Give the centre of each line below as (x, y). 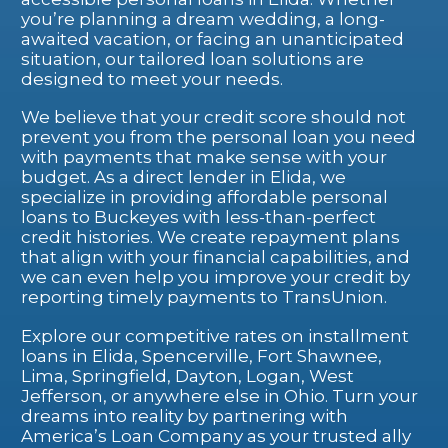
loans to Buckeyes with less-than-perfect (198, 217)
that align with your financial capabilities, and (215, 257)
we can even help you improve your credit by (215, 277)
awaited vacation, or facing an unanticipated (212, 38)
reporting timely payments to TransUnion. (204, 297)
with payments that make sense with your (204, 157)
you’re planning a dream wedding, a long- (203, 18)
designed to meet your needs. (152, 78)
